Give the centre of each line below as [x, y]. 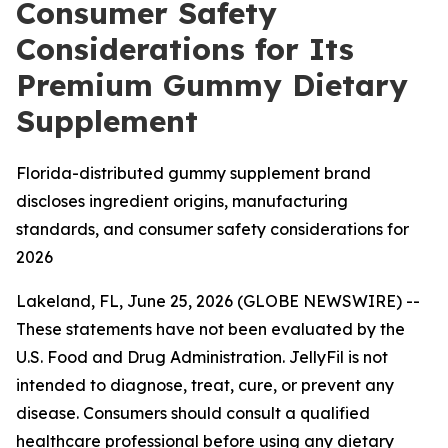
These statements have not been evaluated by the [210, 329]
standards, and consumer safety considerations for [212, 229]
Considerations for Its [185, 49]
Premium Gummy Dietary [212, 85]
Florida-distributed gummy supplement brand [193, 173]
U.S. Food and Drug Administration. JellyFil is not [202, 357]
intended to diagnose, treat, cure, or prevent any [205, 385]
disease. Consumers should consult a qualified [193, 413]
